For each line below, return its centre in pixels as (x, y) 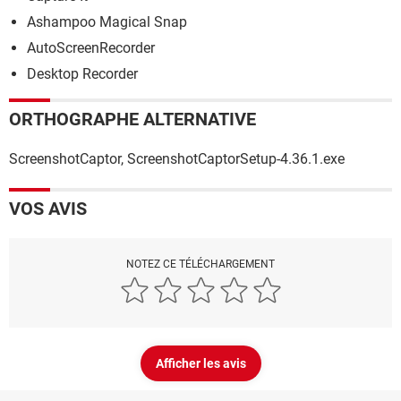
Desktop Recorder (82, 74)
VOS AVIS (48, 209)
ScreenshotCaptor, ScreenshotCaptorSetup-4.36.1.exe (177, 159)
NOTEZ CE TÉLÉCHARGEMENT (200, 264)
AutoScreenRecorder (91, 48)
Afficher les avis (200, 364)
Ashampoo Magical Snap (107, 22)
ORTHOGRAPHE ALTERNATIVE (132, 119)
